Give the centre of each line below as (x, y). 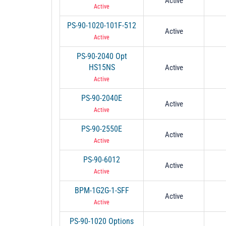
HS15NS (102, 67)
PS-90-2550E (102, 129)
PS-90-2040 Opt (102, 56)
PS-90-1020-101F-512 (102, 25)
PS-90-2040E (102, 98)
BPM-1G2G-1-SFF (102, 190)
